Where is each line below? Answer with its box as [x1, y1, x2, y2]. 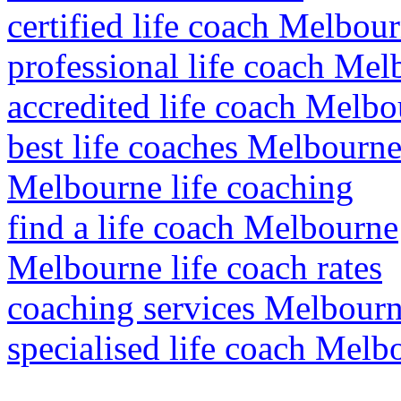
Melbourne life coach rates [7, 248, 382, 286]
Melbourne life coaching [7, 167, 354, 206]
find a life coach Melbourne [7, 208, 398, 246]
